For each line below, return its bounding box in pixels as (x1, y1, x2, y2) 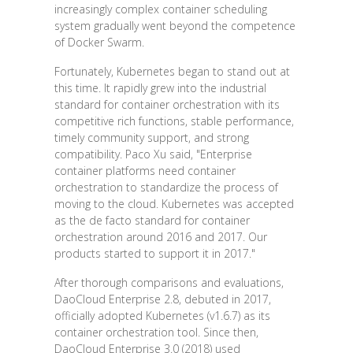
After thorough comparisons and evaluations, (54, 275, 284, 291)
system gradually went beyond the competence (54, 18, 295, 34)
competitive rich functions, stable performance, (54, 113, 294, 129)
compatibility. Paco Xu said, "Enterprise (54, 147, 252, 162)
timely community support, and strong (54, 130, 249, 146)
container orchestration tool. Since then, (54, 325, 258, 340)
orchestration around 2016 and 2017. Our (54, 229, 267, 245)
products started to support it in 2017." (54, 246, 255, 262)
